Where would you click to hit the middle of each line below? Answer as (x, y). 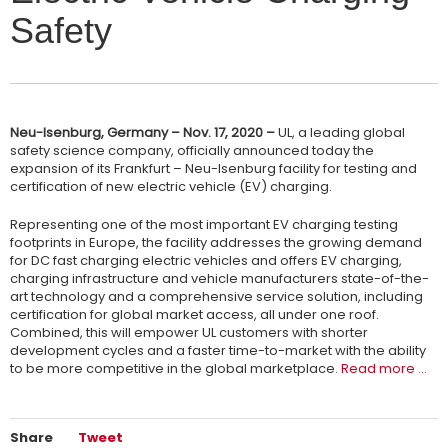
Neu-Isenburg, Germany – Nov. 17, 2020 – (144, 132)
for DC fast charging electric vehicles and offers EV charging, (206, 260)
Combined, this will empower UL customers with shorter (189, 332)
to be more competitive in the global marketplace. (175, 368)
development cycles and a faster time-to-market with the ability (218, 350)
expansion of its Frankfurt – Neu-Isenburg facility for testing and (213, 168)
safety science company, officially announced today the (192, 150)
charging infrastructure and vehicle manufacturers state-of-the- (219, 278)
